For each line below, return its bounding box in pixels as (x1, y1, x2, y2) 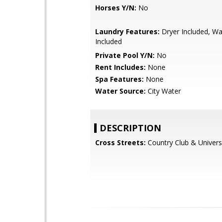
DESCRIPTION (100, 122, 161, 134)
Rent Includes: (95, 62, 146, 72)
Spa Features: (95, 74, 144, 84)
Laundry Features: (95, 27, 160, 36)
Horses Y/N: (95, 3, 136, 12)
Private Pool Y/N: (95, 51, 155, 60)
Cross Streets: (95, 138, 146, 147)
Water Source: (95, 86, 146, 96)
